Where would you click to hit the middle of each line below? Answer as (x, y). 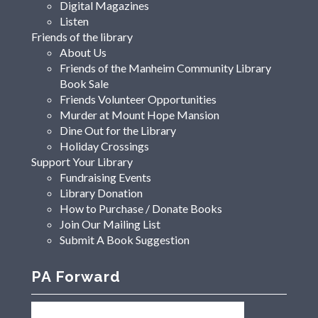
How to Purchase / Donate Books (141, 209)
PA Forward (76, 277)
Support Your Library (82, 162)
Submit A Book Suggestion (125, 240)
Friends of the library (82, 37)
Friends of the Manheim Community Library (165, 68)
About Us (83, 53)
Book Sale (84, 84)
